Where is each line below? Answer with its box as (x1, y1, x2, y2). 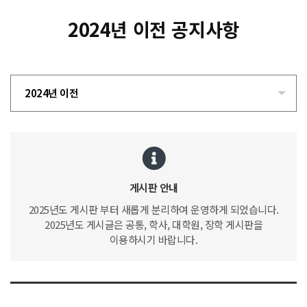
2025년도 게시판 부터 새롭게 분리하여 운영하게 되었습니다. (28, 202, 279, 217)
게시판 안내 (129, 180, 178, 195)
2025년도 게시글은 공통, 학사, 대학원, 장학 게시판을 (45, 217, 262, 232)
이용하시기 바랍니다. (109, 232, 198, 247)
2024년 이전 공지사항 (68, 16, 239, 42)
